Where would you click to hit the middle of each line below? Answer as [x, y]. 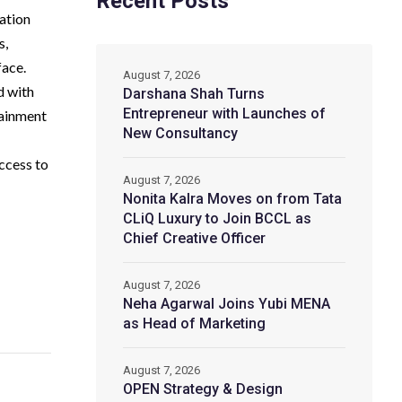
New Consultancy [180, 133]
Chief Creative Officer [194, 238]
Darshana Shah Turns [193, 93]
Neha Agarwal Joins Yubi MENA [226, 303]
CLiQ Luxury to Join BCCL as [217, 218]
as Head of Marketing [194, 323]
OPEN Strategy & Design [202, 389]
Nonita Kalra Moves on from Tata [232, 198]
